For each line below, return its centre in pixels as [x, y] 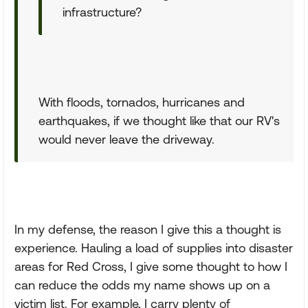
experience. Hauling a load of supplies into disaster [154, 248]
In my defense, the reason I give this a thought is [148, 229]
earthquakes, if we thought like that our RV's [159, 121]
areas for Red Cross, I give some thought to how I [151, 266]
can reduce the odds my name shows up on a [142, 285]
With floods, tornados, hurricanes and [142, 102]
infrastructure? [102, 12]
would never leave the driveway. [126, 139]
